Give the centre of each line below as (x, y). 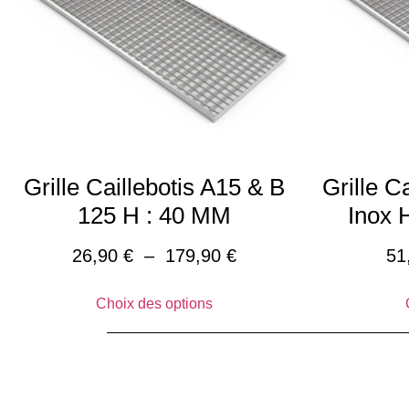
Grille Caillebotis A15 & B (155, 188)
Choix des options (155, 304)
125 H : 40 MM (155, 216)
